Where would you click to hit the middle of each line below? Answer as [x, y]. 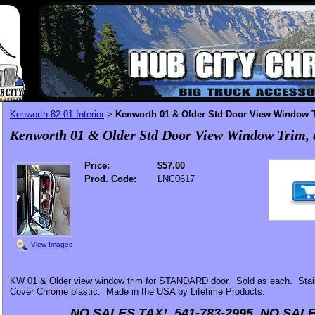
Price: [97, 166]
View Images [52, 244]
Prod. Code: [110, 179]
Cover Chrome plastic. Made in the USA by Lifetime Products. [137, 291]
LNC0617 [176, 179]
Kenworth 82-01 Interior [57, 114]
